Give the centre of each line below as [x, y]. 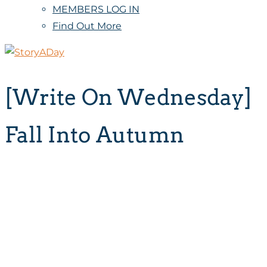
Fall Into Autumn [94, 134]
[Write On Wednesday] [128, 97]
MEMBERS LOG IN [96, 9]
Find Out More [87, 26]
